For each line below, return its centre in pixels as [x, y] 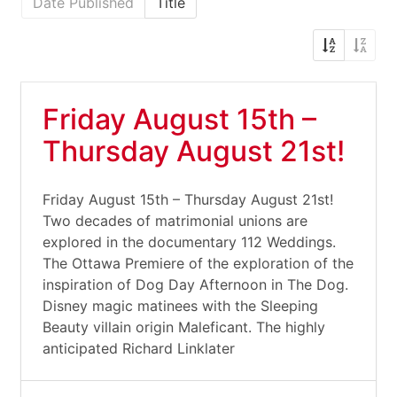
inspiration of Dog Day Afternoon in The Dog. [195, 284]
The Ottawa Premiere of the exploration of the [198, 263]
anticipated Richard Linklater [139, 348]
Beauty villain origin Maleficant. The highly [184, 327]
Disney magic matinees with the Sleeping [180, 306]
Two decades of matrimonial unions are [175, 221]
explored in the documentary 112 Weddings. [189, 242]
